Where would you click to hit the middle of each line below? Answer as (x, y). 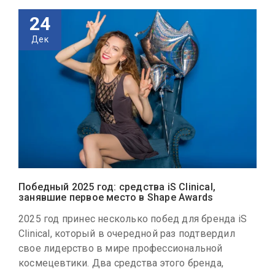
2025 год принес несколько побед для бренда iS (133, 219)
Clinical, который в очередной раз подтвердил (127, 233)
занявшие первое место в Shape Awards (116, 197)
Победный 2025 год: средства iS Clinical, (117, 187)
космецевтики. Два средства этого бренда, (121, 263)
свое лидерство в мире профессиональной (121, 248)
